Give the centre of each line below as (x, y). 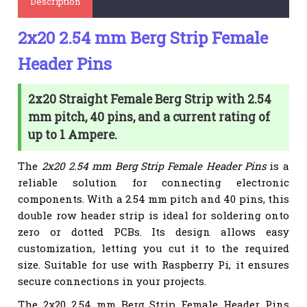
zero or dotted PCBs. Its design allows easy (153, 231)
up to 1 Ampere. (73, 134)
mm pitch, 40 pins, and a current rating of (149, 116)
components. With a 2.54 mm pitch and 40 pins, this (153, 198)
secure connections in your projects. (112, 281)
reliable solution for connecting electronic (153, 182)
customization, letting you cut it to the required (153, 248)
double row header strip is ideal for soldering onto (153, 215)
